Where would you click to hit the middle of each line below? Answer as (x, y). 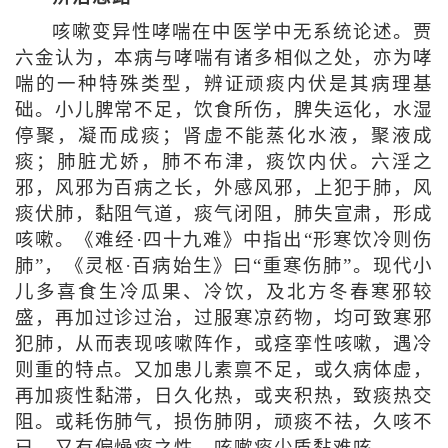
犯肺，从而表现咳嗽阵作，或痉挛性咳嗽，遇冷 (224, 344)
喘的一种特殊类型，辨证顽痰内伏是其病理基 (224, 84)
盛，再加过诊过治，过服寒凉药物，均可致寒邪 (224, 318)
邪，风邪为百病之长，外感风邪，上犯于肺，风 (224, 188)
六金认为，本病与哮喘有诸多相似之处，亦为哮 (224, 58)
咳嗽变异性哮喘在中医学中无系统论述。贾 (242, 32)
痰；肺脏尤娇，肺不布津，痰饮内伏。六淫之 (224, 162)
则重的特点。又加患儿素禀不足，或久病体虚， (224, 370)
